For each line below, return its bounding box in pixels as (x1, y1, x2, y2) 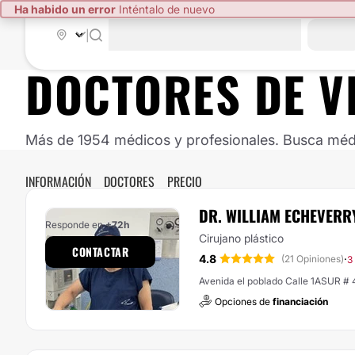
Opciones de (215, 296, 273, 308)
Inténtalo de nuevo (116, 2, 215, 16)
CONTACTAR (72, 243, 129, 260)
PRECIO (167, 172, 202, 191)
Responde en (45, 219, 105, 231)
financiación (273, 296, 328, 308)
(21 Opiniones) (281, 253, 344, 265)
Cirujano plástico (199, 231, 284, 245)
